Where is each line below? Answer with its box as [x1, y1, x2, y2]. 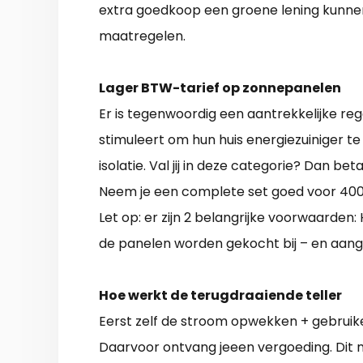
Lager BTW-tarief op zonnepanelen [99, 79, 341, 98]
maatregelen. [99, 27, 186, 46]
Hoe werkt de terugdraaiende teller [99, 286, 342, 305]
